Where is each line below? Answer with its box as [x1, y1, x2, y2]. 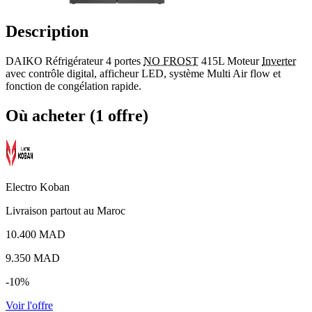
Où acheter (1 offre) [6, 106, 148, 125]
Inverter [262, 54, 296, 67]
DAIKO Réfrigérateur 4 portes [6, 54, 143, 67]
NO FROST [143, 54, 198, 67]
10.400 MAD [6, 228, 65, 240]
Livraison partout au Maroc [6, 204, 125, 217]
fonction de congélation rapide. [6, 79, 141, 92]
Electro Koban [6, 180, 70, 193]
